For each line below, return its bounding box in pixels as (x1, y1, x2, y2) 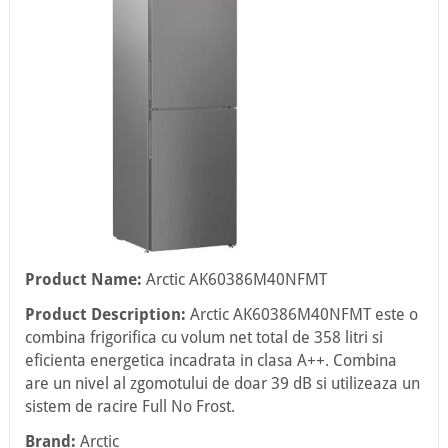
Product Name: (24, 270, 142, 289)
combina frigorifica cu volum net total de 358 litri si (24, 328, 383, 347)
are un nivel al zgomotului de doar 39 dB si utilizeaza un (24, 374, 420, 393)
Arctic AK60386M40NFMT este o (185, 305, 418, 324)
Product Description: (24, 305, 186, 324)
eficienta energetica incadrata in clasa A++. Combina (24, 351, 397, 370)
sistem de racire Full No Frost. (24, 397, 235, 416)
